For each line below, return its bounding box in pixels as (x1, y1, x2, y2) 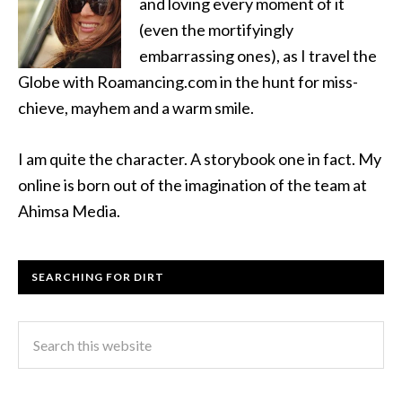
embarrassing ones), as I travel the (139, 46, 377, 66)
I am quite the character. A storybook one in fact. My (18, 149, 381, 169)
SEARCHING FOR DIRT (31, 270, 164, 284)
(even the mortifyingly (139, 20, 293, 39)
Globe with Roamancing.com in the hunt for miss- (18, 72, 358, 92)
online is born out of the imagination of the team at (18, 175, 367, 195)
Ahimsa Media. (18, 201, 120, 221)
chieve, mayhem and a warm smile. (18, 98, 254, 118)
